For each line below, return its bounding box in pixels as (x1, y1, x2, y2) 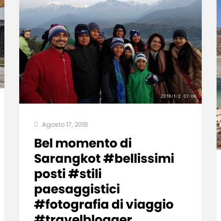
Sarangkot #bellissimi (34, 149, 174, 167)
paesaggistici (34, 180, 120, 198)
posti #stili (34, 165, 102, 183)
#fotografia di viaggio (34, 195, 174, 213)
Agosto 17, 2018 (40, 119, 88, 129)
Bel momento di (34, 134, 132, 152)
